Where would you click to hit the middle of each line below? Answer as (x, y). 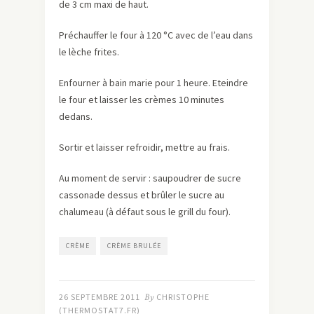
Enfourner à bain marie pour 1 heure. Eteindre (153, 82)
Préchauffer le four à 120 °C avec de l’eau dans (156, 35)
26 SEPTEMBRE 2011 (100, 296)
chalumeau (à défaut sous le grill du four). (145, 211)
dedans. (76, 116)
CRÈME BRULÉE (134, 245)
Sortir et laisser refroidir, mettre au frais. (144, 147)
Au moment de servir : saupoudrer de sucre (150, 178)
